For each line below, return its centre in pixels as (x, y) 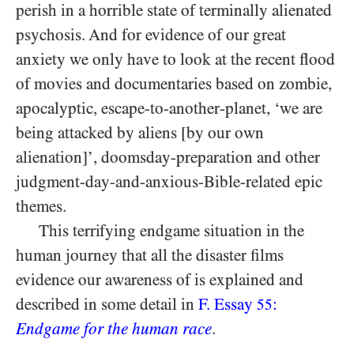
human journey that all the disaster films (150, 255)
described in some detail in (107, 304)
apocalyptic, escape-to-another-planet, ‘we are (169, 108)
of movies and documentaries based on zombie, (174, 84)
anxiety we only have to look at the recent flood (175, 59)
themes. (41, 206)
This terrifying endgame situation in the (171, 231)
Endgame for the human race (114, 329)
